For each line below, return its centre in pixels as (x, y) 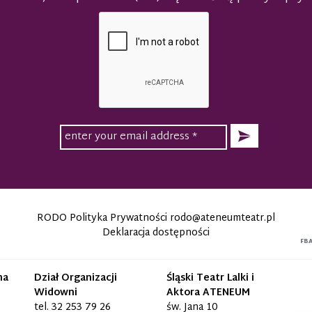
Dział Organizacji (75, 279)
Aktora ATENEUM (208, 293)
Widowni (55, 293)
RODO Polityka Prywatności (102, 219)
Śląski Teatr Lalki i (210, 279)
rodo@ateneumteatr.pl (222, 219)
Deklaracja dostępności (156, 233)
